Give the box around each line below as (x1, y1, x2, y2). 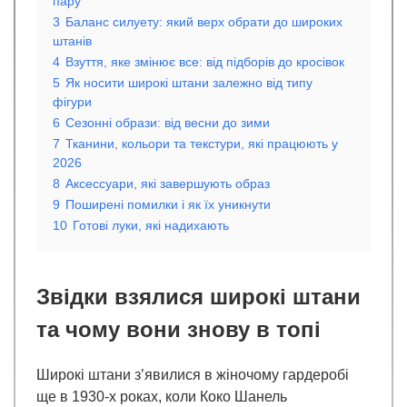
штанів (53, 34, 92, 49)
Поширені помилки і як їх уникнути (65, 197, 271, 213)
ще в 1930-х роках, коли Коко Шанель (36, 389, 287, 405)
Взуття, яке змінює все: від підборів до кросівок (65, 55, 344, 70)
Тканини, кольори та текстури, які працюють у (65, 136, 338, 152)
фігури (53, 94, 92, 110)
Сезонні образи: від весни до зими (65, 115, 270, 131)
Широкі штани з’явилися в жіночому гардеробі (36, 367, 349, 383)
